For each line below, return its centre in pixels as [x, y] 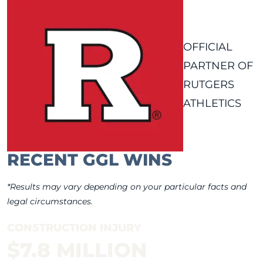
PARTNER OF [218, 65]
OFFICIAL [208, 47]
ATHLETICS [212, 103]
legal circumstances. [50, 201]
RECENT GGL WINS [90, 159]
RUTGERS [209, 84]
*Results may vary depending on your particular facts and [127, 186]
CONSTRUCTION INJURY [74, 227]
